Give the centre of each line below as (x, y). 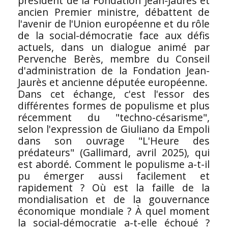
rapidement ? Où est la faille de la (114, 188)
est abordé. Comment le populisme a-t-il (114, 164)
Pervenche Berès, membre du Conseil (114, 59)
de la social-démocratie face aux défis (114, 36)
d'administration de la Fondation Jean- (114, 71)
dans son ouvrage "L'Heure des (114, 141)
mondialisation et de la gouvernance (114, 199)
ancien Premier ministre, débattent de (114, 12)
